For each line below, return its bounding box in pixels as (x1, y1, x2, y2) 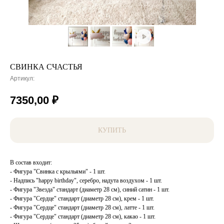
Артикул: (10, 75, 34, 82)
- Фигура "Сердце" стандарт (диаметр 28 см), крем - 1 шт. (10, 195, 154, 202)
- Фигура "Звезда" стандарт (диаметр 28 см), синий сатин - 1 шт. (10, 186, 169, 193)
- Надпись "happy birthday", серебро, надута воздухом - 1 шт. (10, 177, 162, 184)
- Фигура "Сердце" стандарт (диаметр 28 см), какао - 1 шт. (10, 213, 155, 220)
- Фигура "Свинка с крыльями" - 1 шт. (10, 168, 105, 175)
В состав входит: (10, 159, 52, 166)
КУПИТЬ (98, 126, 126, 134)
